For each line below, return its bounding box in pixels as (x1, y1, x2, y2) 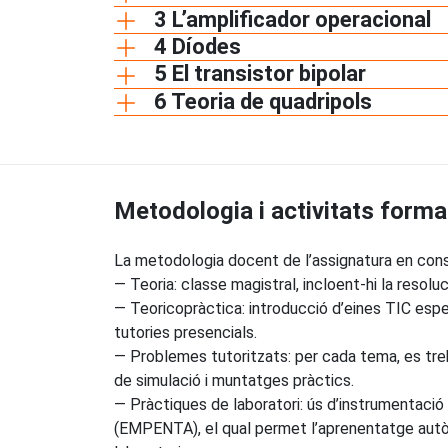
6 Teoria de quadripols (154, 88, 372, 114)
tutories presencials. (114, 322, 257, 342)
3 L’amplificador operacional (154, 7, 431, 32)
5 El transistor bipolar (154, 61, 366, 87)
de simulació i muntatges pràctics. (114, 370, 354, 390)
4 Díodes (154, 34, 241, 60)
